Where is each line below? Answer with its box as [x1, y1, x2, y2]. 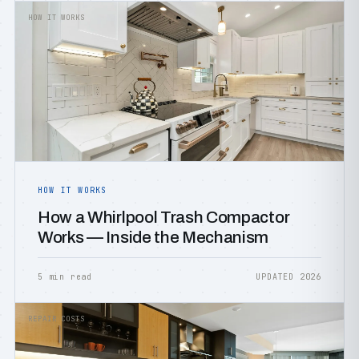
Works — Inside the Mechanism [38, 228, 269, 246]
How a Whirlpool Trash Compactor [38, 208, 290, 226]
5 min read [38, 272, 92, 282]
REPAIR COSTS [28, 314, 85, 324]
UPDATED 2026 [256, 272, 321, 282]
